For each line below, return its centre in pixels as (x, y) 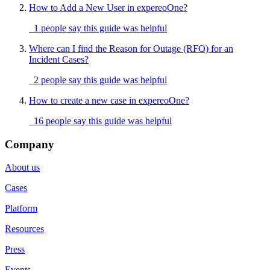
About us (22, 168)
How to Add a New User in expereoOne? (108, 8)
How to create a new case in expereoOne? (109, 101)
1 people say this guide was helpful (98, 28)
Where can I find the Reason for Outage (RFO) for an (131, 49)
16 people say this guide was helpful (100, 121)
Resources (24, 229)
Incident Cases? (59, 60)
